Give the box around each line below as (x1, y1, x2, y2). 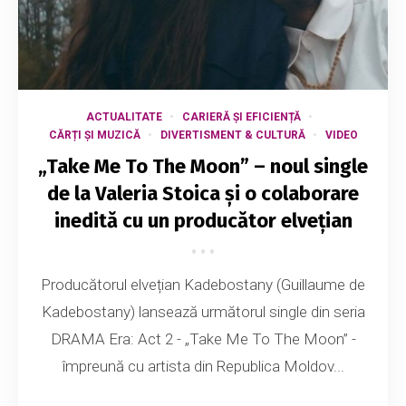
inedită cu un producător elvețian (53, 208, 353, 234)
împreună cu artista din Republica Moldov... (62, 357, 344, 376)
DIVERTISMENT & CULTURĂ (159, 129, 305, 142)
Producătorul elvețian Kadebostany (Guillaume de (41, 275, 365, 295)
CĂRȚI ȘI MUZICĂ (48, 129, 140, 142)
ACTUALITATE (85, 111, 162, 124)
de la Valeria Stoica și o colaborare (47, 181, 359, 207)
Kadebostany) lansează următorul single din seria (41, 303, 365, 322)
